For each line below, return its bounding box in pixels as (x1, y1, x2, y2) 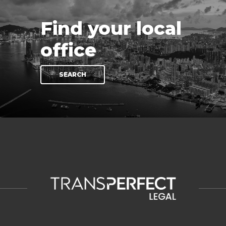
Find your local (40, 17, 182, 39)
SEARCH (59, 70, 86, 78)
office (40, 38, 96, 61)
